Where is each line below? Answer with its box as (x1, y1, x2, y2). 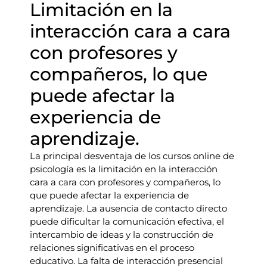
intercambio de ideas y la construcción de (30, 229, 213, 240)
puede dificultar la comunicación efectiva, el (30, 216, 224, 227)
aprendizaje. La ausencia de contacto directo (30, 203, 227, 214)
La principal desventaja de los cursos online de (30, 150, 234, 162)
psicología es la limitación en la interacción (30, 163, 218, 175)
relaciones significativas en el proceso (30, 242, 194, 253)
